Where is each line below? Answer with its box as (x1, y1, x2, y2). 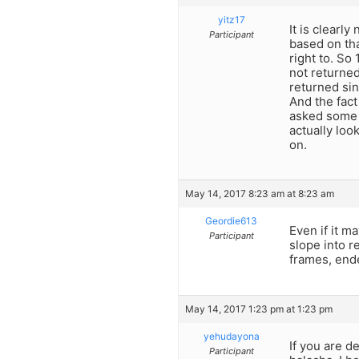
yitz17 (217, 13, 245, 26)
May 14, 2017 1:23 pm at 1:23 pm (185, 302, 333, 315)
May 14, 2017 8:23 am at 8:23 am (185, 188, 334, 200)
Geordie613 (205, 215, 257, 228)
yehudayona (203, 329, 260, 342)
